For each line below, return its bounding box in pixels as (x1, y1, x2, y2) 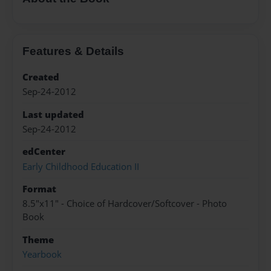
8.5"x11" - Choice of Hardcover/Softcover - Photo (22, 197, 227, 211)
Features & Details (22, 44, 124, 57)
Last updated (22, 108, 84, 121)
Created (22, 70, 59, 83)
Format (22, 183, 56, 196)
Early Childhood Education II (22, 160, 139, 173)
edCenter (22, 145, 65, 158)
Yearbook (22, 248, 62, 261)
